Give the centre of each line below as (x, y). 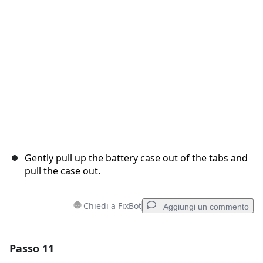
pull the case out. (63, 171)
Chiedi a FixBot (112, 206)
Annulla (137, 22)
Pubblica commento (198, 22)
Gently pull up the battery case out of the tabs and (136, 158)
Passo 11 (32, 249)
